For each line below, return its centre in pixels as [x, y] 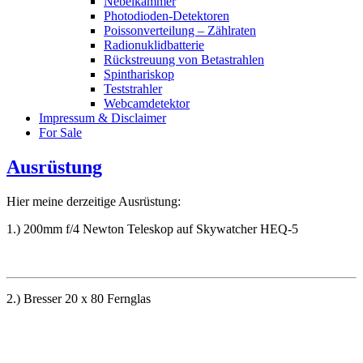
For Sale [60, 132]
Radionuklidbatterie [154, 45]
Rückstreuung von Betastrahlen [184, 59]
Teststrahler [133, 88]
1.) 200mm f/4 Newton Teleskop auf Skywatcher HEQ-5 [152, 228]
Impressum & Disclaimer [102, 117]
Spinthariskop [139, 74]
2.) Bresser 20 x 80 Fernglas [79, 298]
